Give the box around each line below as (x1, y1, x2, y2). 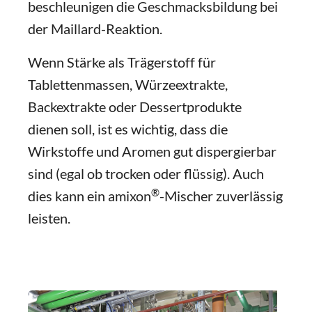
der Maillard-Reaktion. (28, 20, 162, 37)
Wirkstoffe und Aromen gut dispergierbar (28, 143, 276, 159)
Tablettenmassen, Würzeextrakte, (28, 76, 228, 93)
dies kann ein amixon (28, 187, 151, 204)
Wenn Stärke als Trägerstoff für (28, 54, 216, 70)
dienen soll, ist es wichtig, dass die (28, 120, 228, 137)
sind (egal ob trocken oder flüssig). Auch (28, 165, 264, 182)
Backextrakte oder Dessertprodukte (28, 98, 242, 115)
